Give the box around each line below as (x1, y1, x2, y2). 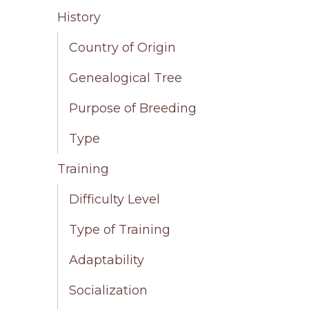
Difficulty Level (69, 192, 161, 208)
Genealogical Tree (69, 70, 183, 86)
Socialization (69, 283, 148, 299)
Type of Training (69, 222, 171, 238)
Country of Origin (69, 40, 177, 56)
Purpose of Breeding (69, 101, 197, 117)
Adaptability (69, 252, 145, 268)
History (57, 10, 101, 26)
